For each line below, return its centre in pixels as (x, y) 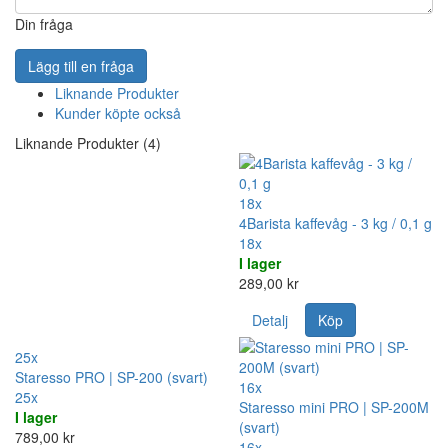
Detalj (270, 319)
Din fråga (44, 23)
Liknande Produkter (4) (88, 142)
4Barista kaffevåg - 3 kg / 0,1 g (335, 222)
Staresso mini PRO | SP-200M (334, 406)
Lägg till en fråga (81, 65)
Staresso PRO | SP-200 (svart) (111, 376)
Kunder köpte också (118, 112)
